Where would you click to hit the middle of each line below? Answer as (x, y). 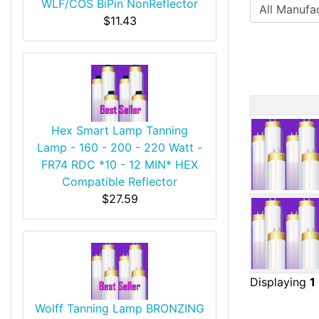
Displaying (280, 282)
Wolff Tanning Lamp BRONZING (120, 308)
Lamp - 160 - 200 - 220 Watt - (120, 147)
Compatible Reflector (120, 181)
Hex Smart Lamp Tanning (120, 130)
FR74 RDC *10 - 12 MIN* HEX (120, 164)
